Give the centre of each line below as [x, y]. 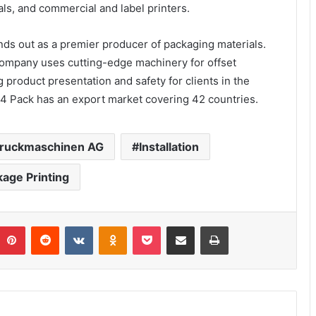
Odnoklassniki [157, 226]
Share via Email [205, 226]
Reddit [73, 226]
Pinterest [45, 226]
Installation [169, 147]
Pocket [175, 226]
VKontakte [115, 226]
